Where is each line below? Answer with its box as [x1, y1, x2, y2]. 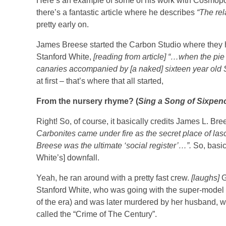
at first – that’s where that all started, [36, 76, 163, 85]
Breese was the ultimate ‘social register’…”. [36, 141, 193, 150]
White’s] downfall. [36, 153, 99, 162]
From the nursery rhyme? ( [36, 96, 138, 105]
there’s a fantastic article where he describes [36, 8, 197, 17]
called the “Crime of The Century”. [36, 209, 157, 218]
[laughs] [191, 173, 221, 182]
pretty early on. [36, 20, 89, 29]
